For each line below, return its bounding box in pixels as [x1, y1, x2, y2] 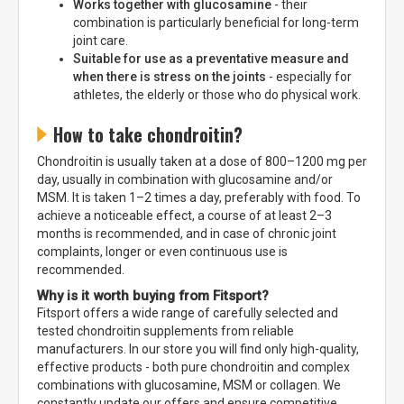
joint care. [73, 32, 128, 48]
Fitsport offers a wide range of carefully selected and [37, 305, 338, 320]
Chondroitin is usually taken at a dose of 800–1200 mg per [37, 153, 367, 169]
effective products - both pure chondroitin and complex [37, 359, 350, 374]
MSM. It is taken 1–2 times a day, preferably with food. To [37, 189, 361, 205]
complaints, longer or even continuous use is [37, 243, 288, 259]
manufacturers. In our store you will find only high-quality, [37, 341, 359, 356]
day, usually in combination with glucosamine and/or [37, 171, 333, 187]
